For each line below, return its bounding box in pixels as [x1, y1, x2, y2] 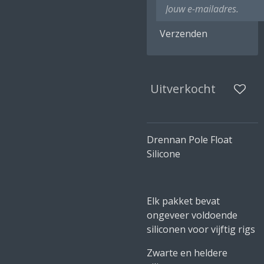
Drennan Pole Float [147, 133, 232, 146]
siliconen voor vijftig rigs [147, 223, 255, 236]
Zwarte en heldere [147, 246, 227, 259]
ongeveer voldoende [147, 209, 237, 222]
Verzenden [160, 27, 207, 40]
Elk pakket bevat [147, 194, 220, 207]
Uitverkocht [150, 81, 216, 97]
